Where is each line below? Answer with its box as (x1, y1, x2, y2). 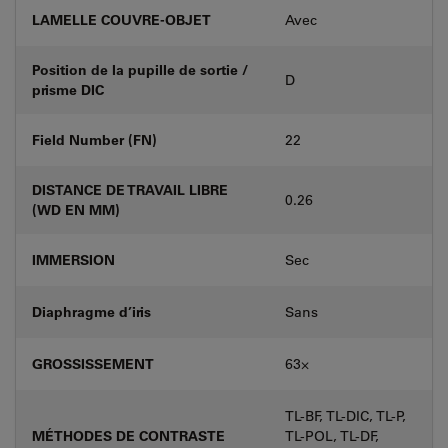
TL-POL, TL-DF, (285, 426, 379, 445)
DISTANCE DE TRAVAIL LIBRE (32, 179, 228, 199)
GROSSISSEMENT (32, 353, 154, 373)
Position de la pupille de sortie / (32, 59, 248, 79)
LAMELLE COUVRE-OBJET (32, 9, 211, 29)
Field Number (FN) (32, 129, 157, 149)
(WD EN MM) (32, 199, 120, 219)
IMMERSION (32, 249, 115, 269)
